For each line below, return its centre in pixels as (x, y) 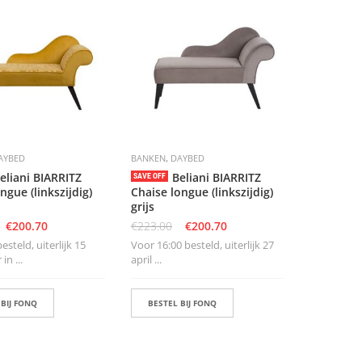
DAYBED (187, 158)
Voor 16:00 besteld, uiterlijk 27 (202, 245)
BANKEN (148, 158)
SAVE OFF (149, 176)
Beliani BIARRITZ (216, 178)
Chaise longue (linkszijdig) (202, 192)
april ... (146, 260)
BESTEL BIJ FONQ (182, 303)
